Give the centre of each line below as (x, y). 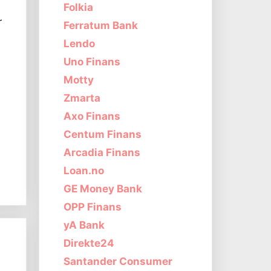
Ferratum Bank (100, 26)
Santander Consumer (118, 262)
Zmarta (82, 98)
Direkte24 (89, 243)
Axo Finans (92, 116)
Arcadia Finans (102, 153)
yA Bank (84, 225)
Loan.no (83, 171)
